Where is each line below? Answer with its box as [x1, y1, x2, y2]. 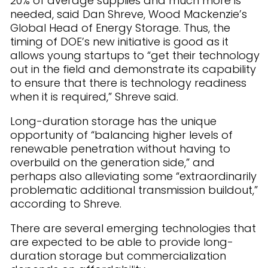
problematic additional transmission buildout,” [10, 182, 258, 197]
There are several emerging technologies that [10, 221, 256, 236]
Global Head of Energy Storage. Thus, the [10, 20, 230, 35]
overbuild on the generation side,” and [10, 155, 215, 170]
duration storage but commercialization [10, 248, 226, 263]
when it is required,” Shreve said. [10, 89, 178, 104]
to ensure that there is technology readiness [10, 75, 246, 90]
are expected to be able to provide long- [10, 234, 233, 249]
